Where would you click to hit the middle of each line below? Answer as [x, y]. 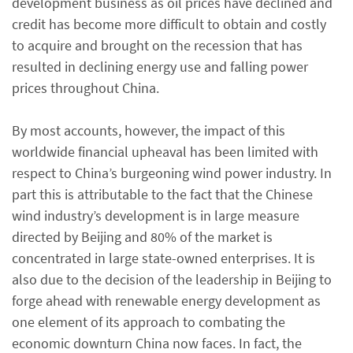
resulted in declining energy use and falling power [160, 67]
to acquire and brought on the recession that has [157, 45]
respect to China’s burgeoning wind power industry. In [172, 173]
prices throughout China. [85, 88]
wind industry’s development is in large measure [156, 216]
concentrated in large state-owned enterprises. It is [163, 258]
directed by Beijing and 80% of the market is [142, 237]
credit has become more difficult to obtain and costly [169, 24]
